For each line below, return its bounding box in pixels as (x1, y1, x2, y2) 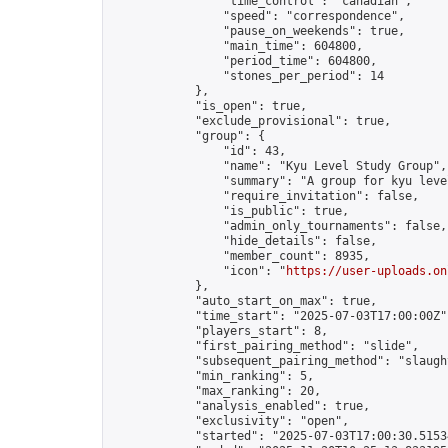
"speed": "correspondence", (111, 9, 405, 23)
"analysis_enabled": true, (111, 399, 370, 413)
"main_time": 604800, (111, 39, 363, 53)
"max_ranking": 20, (111, 384, 321, 398)
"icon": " (111, 264, 286, 278)
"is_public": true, (111, 204, 349, 218)
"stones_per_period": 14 (111, 69, 384, 83)
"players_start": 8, (111, 324, 328, 338)
